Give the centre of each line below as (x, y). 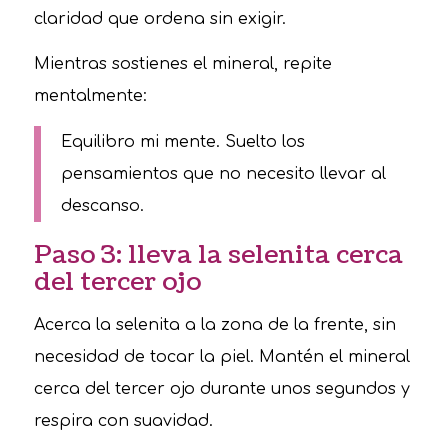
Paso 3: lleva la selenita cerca (218, 254)
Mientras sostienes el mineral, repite (182, 64)
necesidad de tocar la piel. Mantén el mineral (221, 357)
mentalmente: (90, 96)
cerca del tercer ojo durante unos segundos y (221, 389)
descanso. (102, 206)
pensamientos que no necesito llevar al (223, 174)
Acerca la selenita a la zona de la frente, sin (214, 325)
